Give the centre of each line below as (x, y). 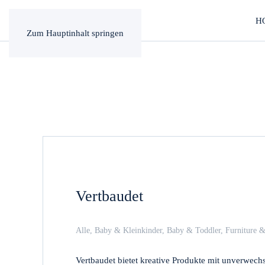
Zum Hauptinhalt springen (75, 33)
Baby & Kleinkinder (128, 230)
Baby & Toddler (194, 230)
